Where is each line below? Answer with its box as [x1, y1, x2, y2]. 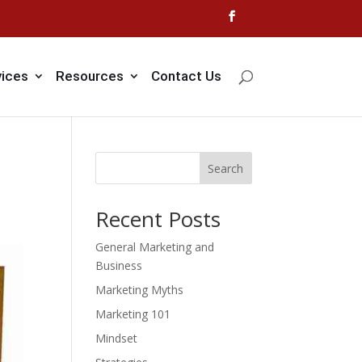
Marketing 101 [95, 306, 170, 322]
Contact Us [150, 68, 221, 84]
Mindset [95, 330, 137, 346]
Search [208, 160, 244, 176]
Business [95, 258, 142, 273]
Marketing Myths [95, 282, 183, 297]
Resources [55, 68, 124, 84]
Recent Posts [95, 204, 221, 234]
